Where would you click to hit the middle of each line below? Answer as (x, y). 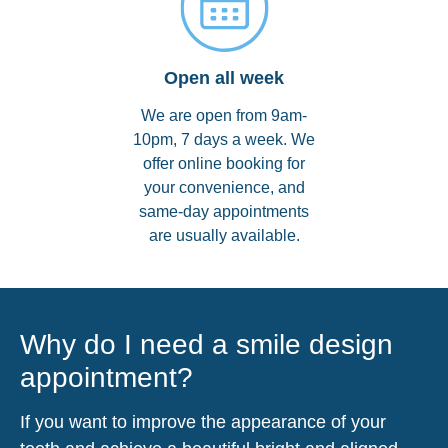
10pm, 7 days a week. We (224, 139)
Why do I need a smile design (206, 344)
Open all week (224, 77)
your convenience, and (224, 187)
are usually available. (224, 235)
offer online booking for (224, 163)
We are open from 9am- (224, 115)
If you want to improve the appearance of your (203, 421)
